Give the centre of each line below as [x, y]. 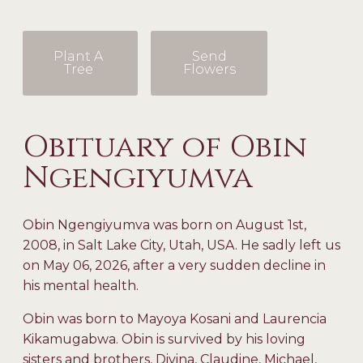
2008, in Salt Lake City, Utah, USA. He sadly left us [181, 245]
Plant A [79, 56]
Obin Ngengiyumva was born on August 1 [158, 224]
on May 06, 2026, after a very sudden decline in [174, 265]
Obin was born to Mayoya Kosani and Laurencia [175, 318]
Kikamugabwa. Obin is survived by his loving [164, 339]
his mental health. [82, 285]
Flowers [209, 69]
